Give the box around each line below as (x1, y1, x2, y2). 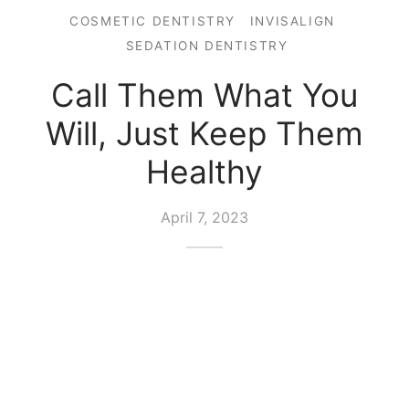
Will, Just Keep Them (46, 113, 363, 153)
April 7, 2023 (161, 207, 248, 226)
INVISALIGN (249, 13, 335, 28)
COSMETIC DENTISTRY (69, 13, 236, 28)
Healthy (146, 152, 263, 192)
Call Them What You (51, 75, 358, 115)
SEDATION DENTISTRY (125, 37, 288, 53)
